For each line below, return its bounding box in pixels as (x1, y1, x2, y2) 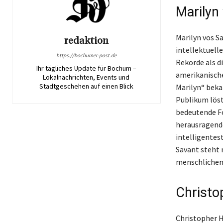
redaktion (64, 34, 109, 47)
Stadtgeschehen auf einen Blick (39, 82, 133, 91)
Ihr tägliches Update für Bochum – (36, 64, 136, 73)
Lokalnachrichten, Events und (43, 73, 130, 82)
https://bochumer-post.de (56, 52, 116, 59)
